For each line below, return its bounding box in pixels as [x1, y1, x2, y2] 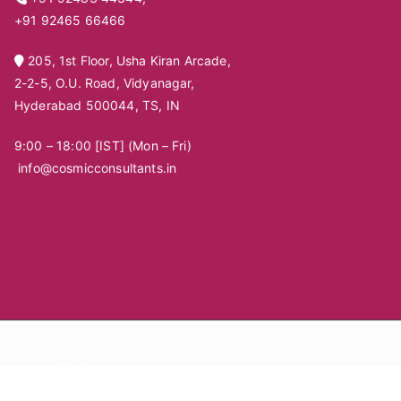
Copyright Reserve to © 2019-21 [41, 346, 242, 362]
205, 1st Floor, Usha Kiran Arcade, [24, 53, 231, 69]
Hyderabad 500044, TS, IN [14, 98, 180, 114]
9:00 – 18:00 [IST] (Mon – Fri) [14, 138, 192, 154]
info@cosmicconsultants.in [14, 160, 177, 176]
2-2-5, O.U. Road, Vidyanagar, [14, 75, 195, 91]
